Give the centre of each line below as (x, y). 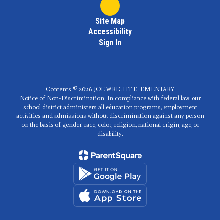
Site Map (110, 21)
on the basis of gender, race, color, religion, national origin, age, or (110, 124)
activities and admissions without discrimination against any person (110, 116)
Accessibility (110, 32)
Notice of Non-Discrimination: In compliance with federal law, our (110, 98)
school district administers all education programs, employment (110, 107)
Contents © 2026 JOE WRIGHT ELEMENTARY (110, 89)
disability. (110, 133)
